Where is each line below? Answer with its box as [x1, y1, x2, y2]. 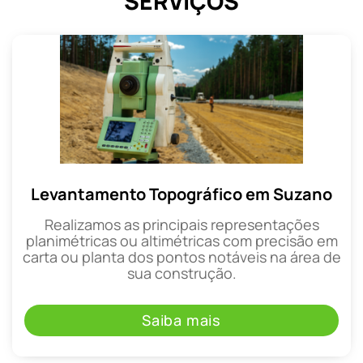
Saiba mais [142, 310, 221, 330]
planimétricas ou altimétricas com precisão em [25, 230, 338, 250]
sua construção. [126, 263, 237, 283]
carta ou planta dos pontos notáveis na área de [22, 246, 341, 267]
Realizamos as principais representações [44, 214, 319, 234]
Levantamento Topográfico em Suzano [31, 182, 332, 205]
